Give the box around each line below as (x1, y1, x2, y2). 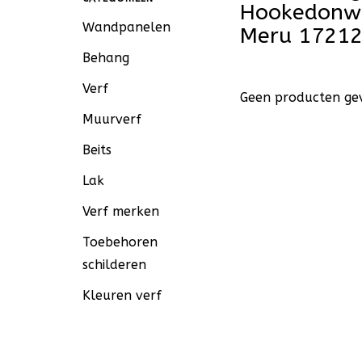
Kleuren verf (82, 288, 162, 303)
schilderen (82, 257, 146, 272)
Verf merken (82, 204, 159, 219)
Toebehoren (82, 234, 158, 250)
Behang (82, 50, 129, 65)
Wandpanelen (82, 19, 170, 35)
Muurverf (82, 112, 141, 127)
